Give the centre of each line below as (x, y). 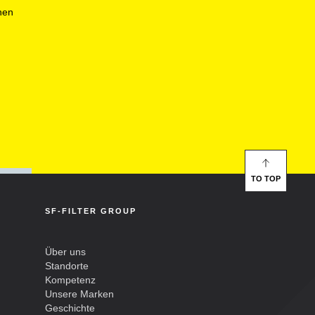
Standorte (67, 266)
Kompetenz (70, 280)
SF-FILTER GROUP (91, 211)
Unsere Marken (79, 294)
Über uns (65, 252)
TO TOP (266, 178)
